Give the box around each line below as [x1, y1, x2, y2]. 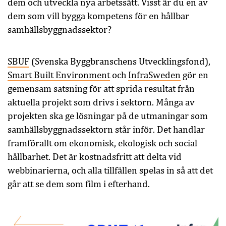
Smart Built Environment [8, 70, 110, 81]
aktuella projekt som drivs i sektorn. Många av [8, 97, 195, 108]
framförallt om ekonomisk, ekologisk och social [8, 138, 197, 149]
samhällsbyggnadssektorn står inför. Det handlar [8, 124, 205, 135]
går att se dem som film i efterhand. [8, 179, 150, 190]
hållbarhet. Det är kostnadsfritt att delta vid [8, 151, 182, 162]
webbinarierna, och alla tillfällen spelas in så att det [8, 165, 213, 176]
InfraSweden [128, 70, 181, 81]
